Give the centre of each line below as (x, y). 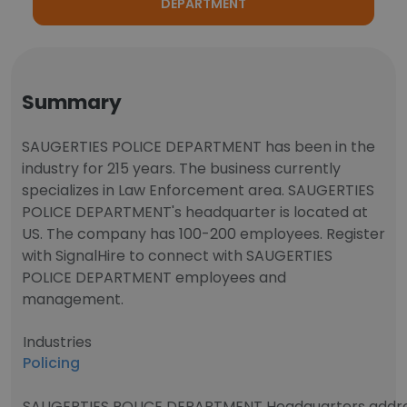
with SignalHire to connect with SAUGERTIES (177, 256)
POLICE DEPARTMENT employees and (154, 278)
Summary (72, 102)
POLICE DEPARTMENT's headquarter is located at (195, 212)
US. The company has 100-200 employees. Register (203, 234)
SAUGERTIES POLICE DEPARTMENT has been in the (199, 147)
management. (73, 299)
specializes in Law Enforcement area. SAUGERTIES (198, 190)
